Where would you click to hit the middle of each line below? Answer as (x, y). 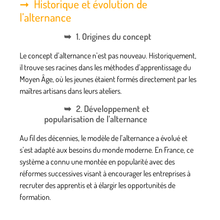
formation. (35, 197)
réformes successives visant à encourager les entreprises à (105, 174)
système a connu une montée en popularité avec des (97, 162)
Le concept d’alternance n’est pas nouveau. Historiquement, (108, 55)
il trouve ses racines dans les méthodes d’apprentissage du (105, 67)
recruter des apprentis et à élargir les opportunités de (97, 185)
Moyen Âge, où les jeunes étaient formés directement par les (108, 79)
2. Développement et (113, 109)
